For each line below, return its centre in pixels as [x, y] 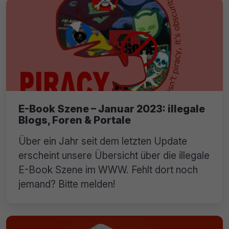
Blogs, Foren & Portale [75, 120]
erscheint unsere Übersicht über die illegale [114, 155]
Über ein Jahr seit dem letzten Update [103, 141]
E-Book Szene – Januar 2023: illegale [112, 109]
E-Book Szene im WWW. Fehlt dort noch [108, 169]
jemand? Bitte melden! [67, 184]
